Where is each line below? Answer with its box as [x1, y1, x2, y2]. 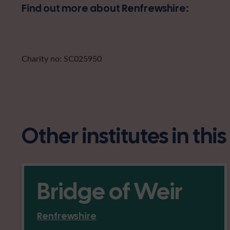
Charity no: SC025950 [22, 52, 102, 64]
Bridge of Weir [37, 176, 183, 206]
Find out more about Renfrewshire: [22, 1, 189, 15]
